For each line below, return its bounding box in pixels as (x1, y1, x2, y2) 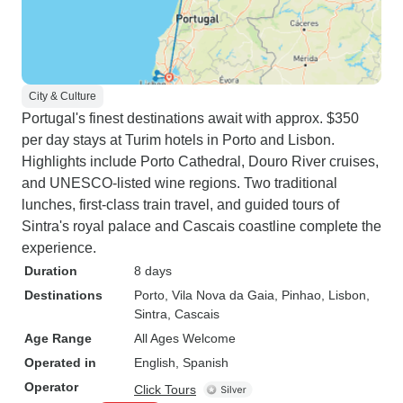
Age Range (24, 331, 92, 345)
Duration (24, 264, 77, 278)
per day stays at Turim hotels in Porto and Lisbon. (22, 132, 335, 148)
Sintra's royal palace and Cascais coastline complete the (22, 219, 381, 234)
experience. (22, 240, 96, 255)
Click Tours (134, 382, 196, 397)
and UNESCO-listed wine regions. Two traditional (22, 175, 337, 191)
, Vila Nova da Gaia (165, 288, 274, 302)
